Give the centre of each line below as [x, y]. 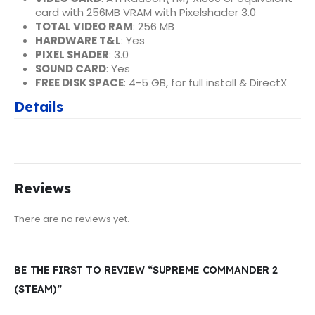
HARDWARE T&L [78, 40]
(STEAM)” [38, 289]
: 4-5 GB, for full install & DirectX [205, 82]
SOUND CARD [70, 68]
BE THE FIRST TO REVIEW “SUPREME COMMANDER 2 [146, 270]
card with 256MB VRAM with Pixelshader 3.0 [145, 12]
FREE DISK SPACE [79, 82]
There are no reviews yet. [72, 219]
